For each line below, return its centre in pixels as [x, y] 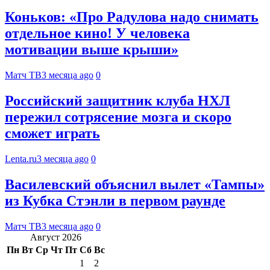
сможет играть [52, 133]
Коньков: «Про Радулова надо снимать [132, 17]
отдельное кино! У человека [97, 33]
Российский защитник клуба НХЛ [118, 101]
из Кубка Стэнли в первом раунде [115, 200]
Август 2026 [56, 237]
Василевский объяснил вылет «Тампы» [135, 184]
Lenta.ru [21, 159]
